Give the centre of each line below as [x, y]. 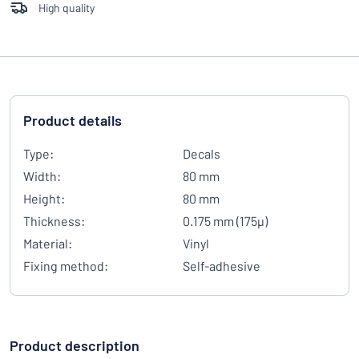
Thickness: [54, 221]
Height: [44, 198]
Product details [73, 120]
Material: [48, 243]
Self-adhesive [222, 266]
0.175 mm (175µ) [225, 221]
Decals [202, 153]
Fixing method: [66, 266]
